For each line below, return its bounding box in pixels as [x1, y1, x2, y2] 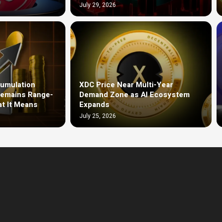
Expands [79, 99, 110, 110]
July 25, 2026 [79, 111, 116, 120]
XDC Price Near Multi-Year [79, 79, 173, 90]
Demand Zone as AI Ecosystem [79, 89, 190, 100]
